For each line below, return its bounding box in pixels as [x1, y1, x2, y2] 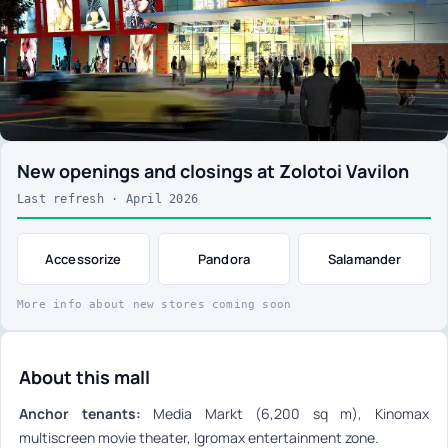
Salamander [327, 249, 402, 268]
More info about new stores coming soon [17, 298, 292, 312]
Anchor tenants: [19, 404, 141, 424]
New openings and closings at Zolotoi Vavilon [17, 159, 409, 184]
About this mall [19, 365, 150, 390]
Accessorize [45, 249, 122, 268]
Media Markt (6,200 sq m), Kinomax [140, 404, 430, 424]
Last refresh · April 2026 [17, 192, 198, 207]
